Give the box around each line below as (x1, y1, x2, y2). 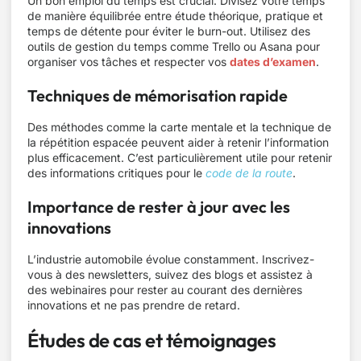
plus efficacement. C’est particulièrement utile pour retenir (27, 151, 332, 164)
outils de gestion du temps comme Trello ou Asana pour (27, 39, 320, 53)
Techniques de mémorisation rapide (27, 85, 288, 106)
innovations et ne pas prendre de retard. (27, 298, 240, 312)
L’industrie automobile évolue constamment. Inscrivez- (27, 252, 314, 266)
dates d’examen (230, 55, 316, 68)
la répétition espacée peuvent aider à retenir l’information (27, 135, 329, 149)
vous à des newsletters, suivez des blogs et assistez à (27, 268, 313, 281)
